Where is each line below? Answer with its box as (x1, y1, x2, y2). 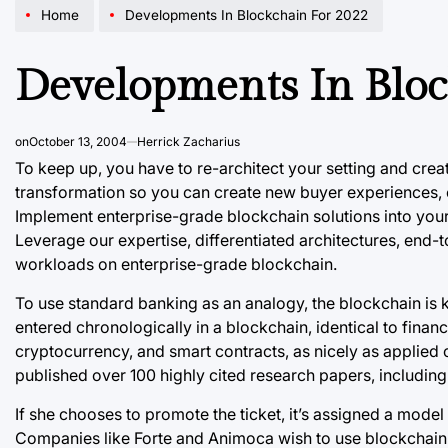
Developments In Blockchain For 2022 (124, 6, 368, 23)
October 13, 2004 (29, 133, 127, 149)
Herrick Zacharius (137, 133, 240, 149)
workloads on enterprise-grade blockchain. (15, 253, 337, 274)
